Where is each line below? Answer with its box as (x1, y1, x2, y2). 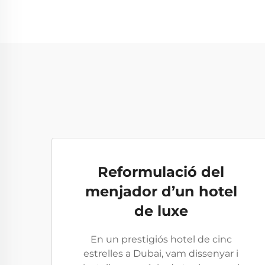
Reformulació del (98, 163, 224, 180)
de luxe (134, 202, 188, 219)
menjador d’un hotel (85, 183, 237, 200)
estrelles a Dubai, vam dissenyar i (83, 248, 238, 259)
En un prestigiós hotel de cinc (90, 234, 232, 245)
